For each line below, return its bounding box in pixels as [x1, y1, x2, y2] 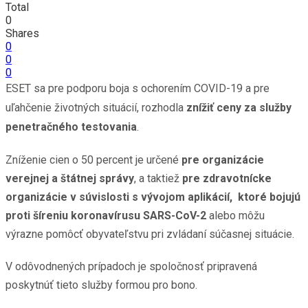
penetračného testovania [5, 120, 137, 133]
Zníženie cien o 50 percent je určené [5, 153, 181, 166]
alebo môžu [206, 208, 265, 222]
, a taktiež [134, 171, 182, 185]
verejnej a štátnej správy [5, 171, 134, 185]
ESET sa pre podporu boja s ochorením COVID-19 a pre [5, 81, 269, 95]
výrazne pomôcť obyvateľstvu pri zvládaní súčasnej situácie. [5, 227, 294, 241]
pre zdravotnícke [182, 171, 272, 185]
